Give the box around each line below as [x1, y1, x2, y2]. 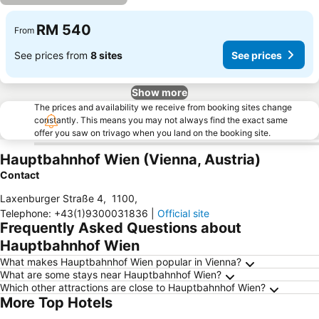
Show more [132, 86, 187, 98]
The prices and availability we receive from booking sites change [34, 102, 292, 113]
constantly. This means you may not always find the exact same [34, 115, 288, 125]
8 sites [90, 48, 122, 61]
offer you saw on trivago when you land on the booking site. [34, 127, 271, 138]
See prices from [14, 48, 90, 61]
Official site [157, 207, 209, 219]
